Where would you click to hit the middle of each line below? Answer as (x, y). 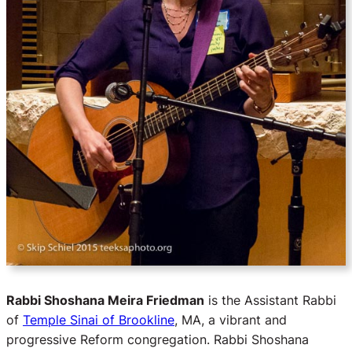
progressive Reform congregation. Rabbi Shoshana (158, 339)
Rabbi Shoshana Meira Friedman (105, 300)
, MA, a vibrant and (231, 319)
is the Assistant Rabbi (270, 300)
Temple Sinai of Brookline (99, 319)
